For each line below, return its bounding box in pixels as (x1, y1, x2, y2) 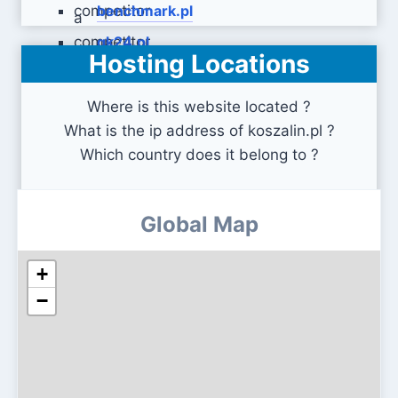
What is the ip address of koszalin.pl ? (63, 122, 335, 139)
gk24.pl (97, 33, 149, 51)
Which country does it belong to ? (79, 146, 319, 163)
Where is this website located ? (87, 98, 311, 115)
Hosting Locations (88, 49, 310, 79)
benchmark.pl (97, 2, 193, 20)
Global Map (139, 211, 259, 237)
